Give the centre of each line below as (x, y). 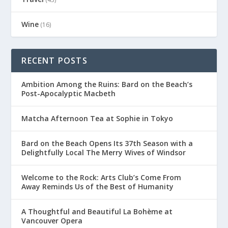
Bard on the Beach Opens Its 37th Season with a (107, 143)
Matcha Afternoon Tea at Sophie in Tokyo (97, 118)
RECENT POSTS (54, 60)
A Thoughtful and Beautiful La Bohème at (97, 211)
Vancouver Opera (52, 220)
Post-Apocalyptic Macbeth (69, 93)
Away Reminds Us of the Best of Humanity (98, 186)
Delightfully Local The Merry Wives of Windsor (104, 152)
